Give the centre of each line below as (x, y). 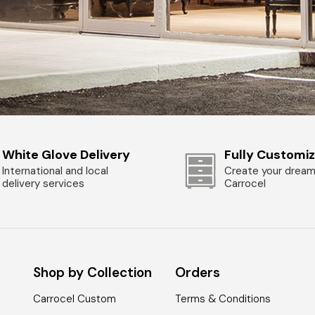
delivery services (44, 183)
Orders (198, 273)
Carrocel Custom (75, 299)
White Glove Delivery (66, 154)
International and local (56, 171)
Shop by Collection (93, 273)
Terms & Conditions (223, 299)
